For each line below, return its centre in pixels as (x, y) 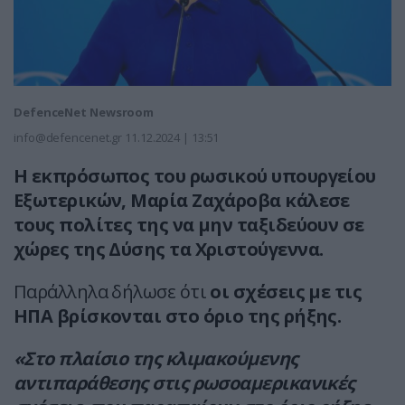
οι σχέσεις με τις (286, 292)
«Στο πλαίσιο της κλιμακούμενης (156, 359)
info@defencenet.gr (68, 138)
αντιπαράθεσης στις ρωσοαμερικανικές (184, 383)
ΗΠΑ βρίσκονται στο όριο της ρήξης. (178, 316)
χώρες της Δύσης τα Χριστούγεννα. (169, 250)
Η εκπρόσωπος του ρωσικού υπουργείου (195, 176)
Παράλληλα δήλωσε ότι (112, 292)
